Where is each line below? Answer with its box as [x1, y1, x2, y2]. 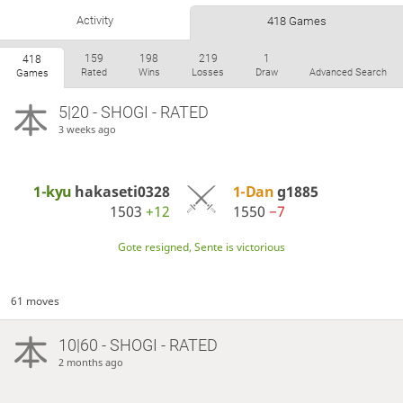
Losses [192, 66, 225, 78]
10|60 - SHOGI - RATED [58, 335, 218, 354]
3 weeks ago [58, 122, 116, 137]
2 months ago [58, 354, 123, 369]
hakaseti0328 [75, 181, 171, 201]
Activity [76, 13, 113, 27]
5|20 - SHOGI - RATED [58, 103, 209, 122]
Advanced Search [309, 66, 388, 78]
